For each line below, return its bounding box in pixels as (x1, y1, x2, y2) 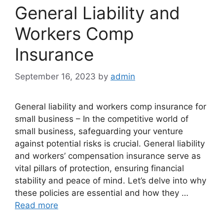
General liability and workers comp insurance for (15, 101, 206, 111)
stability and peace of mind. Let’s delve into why (15, 175, 206, 185)
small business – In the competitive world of (15, 113, 188, 124)
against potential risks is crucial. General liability (15, 138, 205, 148)
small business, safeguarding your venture (15, 126, 183, 136)
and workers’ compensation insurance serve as (15, 150, 201, 161)
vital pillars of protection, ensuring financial (15, 163, 184, 173)
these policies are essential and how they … (15, 187, 188, 198)
